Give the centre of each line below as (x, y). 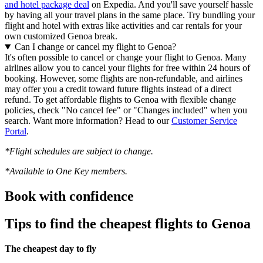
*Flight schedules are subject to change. (79, 151)
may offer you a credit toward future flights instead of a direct (118, 89)
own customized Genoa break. (61, 36)
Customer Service (204, 121)
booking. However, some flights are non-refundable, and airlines (124, 79)
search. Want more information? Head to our (88, 121)
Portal (16, 131)
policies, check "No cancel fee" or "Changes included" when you (126, 110)
